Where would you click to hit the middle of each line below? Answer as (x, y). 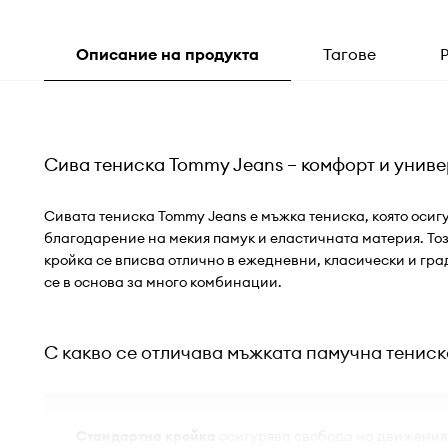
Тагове (349, 54)
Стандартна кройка (145, 436)
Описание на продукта (167, 54)
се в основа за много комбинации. (162, 282)
